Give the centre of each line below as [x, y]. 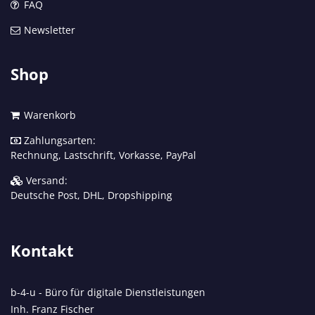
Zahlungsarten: [58, 140]
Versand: [45, 180]
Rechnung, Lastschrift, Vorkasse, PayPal [103, 155]
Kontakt [42, 250]
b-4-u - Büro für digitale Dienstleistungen [108, 292]
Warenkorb [49, 115]
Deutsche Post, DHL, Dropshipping [91, 195]
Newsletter [48, 30]
